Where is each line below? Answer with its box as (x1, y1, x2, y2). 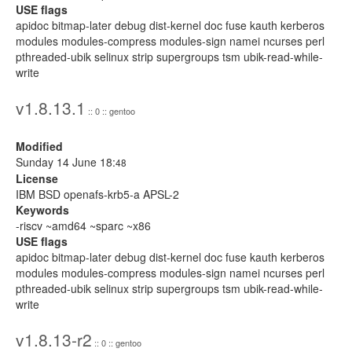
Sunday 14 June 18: (16, 154, 115, 170)
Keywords (16, 202, 69, 218)
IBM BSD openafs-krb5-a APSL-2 (16, 186, 179, 202)
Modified (16, 138, 63, 154)
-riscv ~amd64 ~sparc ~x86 (16, 218, 151, 233)
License (16, 170, 58, 186)
